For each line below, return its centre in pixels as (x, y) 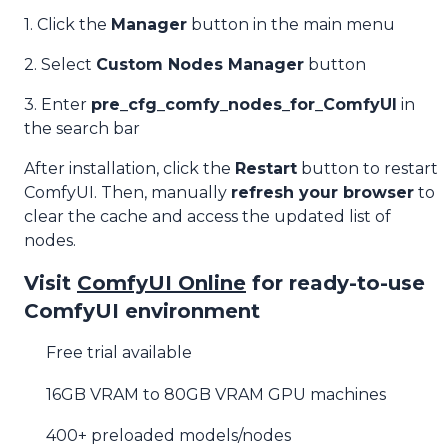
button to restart (367, 168)
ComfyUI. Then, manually (127, 192)
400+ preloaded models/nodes (169, 436)
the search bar (82, 128)
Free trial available (119, 353)
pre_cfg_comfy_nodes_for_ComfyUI (244, 104)
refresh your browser (322, 192)
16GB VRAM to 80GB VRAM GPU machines (216, 394)
